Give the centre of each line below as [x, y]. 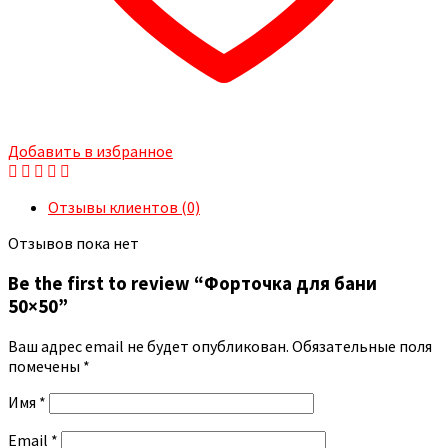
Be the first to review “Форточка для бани [192, 283]
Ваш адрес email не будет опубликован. [148, 346]
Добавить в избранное [90, 150]
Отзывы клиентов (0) [124, 206]
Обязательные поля [362, 346]
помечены [45, 366]
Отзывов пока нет [73, 242]
